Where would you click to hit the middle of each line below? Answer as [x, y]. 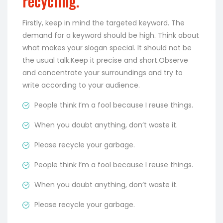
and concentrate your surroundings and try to [103, 72]
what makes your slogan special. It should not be [107, 48]
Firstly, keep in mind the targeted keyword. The [104, 23]
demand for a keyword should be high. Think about [111, 35]
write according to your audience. [81, 85]
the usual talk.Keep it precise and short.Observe [105, 60]
